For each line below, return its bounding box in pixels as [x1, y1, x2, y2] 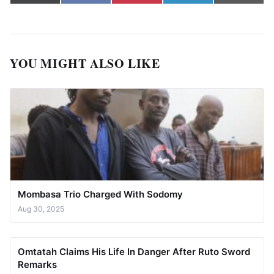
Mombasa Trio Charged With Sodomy [18, 188, 183, 200]
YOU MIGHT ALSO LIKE [10, 54, 160, 72]
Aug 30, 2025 [18, 204, 64, 213]
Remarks [18, 259, 57, 270]
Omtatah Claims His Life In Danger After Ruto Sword [18, 246, 250, 257]
